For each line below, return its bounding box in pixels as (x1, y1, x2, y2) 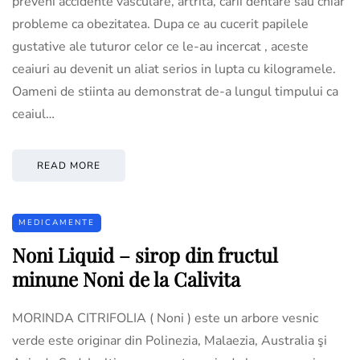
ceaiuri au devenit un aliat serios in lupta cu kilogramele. (12, 59, 336, 78)
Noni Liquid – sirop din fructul (12, 241, 278, 268)
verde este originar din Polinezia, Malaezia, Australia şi (12, 331, 327, 350)
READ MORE (37, 158, 100, 172)
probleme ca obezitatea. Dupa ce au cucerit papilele (12, 14, 309, 33)
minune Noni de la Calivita (12, 265, 240, 292)
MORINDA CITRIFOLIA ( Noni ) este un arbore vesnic (12, 309, 318, 327)
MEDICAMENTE (18, 216, 95, 228)
